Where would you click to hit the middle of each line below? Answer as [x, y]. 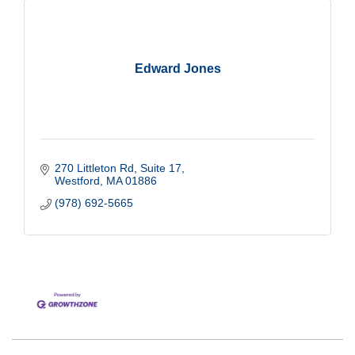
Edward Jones [177, 68]
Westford [77, 180]
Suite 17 [160, 168]
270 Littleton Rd [94, 168]
